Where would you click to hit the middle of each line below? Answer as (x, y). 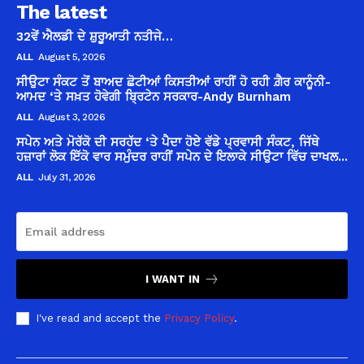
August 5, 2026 (71, 56)
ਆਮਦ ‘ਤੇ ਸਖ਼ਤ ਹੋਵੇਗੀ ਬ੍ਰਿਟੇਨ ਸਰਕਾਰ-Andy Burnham (154, 96)
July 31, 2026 (67, 177)
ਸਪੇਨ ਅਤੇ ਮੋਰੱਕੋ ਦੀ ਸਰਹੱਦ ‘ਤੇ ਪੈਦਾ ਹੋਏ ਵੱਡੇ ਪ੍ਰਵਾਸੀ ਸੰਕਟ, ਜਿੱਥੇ (168, 142)
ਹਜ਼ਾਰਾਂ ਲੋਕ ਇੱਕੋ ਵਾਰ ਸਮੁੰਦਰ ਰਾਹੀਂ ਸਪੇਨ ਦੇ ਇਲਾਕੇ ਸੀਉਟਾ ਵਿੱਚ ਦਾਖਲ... (182, 156)
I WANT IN (172, 279)
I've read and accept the (100, 318)
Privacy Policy (199, 318)
